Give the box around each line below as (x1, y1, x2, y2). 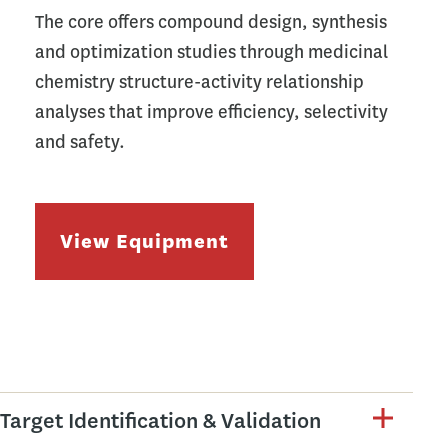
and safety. (35, 130, 128, 154)
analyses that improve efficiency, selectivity (35, 100, 388, 124)
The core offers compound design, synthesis (35, 10, 387, 34)
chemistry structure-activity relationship (35, 70, 364, 94)
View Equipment (60, 228, 229, 255)
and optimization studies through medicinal (35, 40, 388, 64)
